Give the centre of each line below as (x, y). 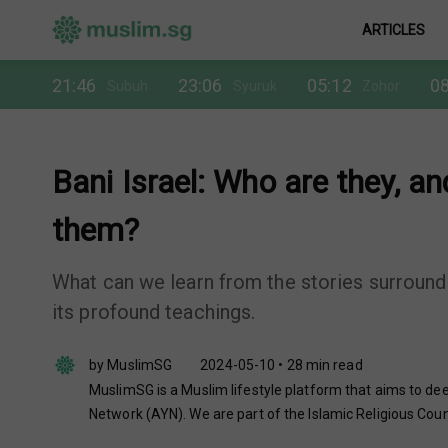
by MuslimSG (131, 364)
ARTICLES (393, 30)
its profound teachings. (154, 312)
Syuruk (255, 85)
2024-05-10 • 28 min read (281, 364)
